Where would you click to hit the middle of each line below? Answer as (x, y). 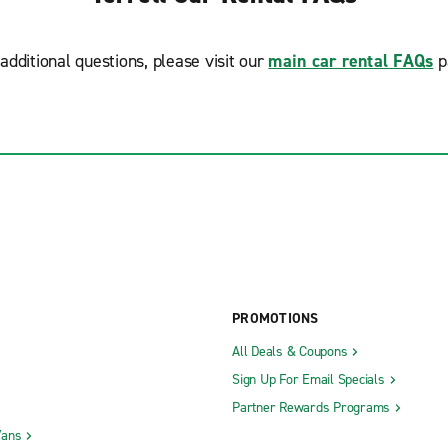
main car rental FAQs (351, 61)
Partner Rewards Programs (311, 407)
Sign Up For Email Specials (308, 379)
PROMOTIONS (275, 318)
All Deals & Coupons (290, 351)
